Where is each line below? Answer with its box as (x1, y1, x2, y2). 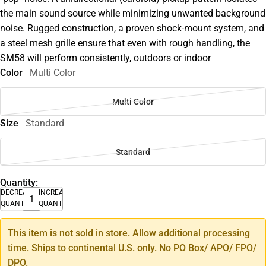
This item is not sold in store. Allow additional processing (8, 227, 250, 239)
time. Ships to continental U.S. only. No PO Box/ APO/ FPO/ (8, 242, 256, 254)
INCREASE (39, 188, 72, 197)
